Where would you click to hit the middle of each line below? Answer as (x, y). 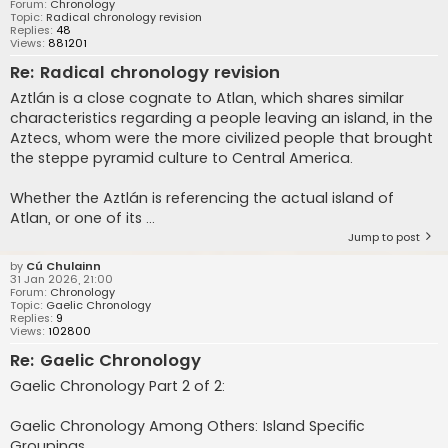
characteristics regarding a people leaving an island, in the (221, 118)
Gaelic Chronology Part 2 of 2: (118, 386)
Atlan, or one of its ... (82, 218)
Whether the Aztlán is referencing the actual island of (202, 198)
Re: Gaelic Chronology (105, 361)
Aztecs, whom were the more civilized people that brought (221, 138)
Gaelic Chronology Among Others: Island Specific (187, 426)
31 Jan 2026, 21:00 (61, 279)
